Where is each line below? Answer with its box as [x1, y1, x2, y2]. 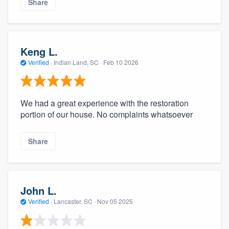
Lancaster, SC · [52, 197, 97, 206]
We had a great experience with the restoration [20, 97, 189, 109]
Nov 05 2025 [97, 197, 133, 206]
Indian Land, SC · [52, 57, 103, 66]
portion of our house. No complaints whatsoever [20, 108, 193, 121]
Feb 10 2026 [103, 57, 139, 66]
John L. [20, 183, 57, 198]
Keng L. [20, 43, 58, 59]
